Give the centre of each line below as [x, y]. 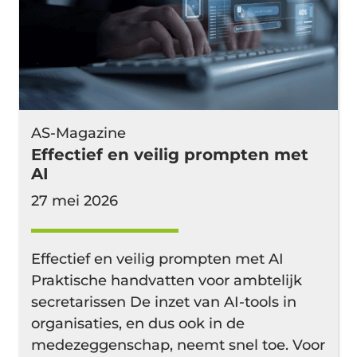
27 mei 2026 [75, 200]
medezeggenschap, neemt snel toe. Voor [178, 345]
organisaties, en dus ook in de [138, 323]
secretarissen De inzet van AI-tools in [164, 302]
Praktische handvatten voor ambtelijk [167, 280]
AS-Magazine [78, 133]
